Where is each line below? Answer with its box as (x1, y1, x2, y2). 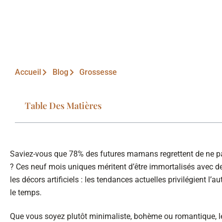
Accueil (15, 67, 41, 77)
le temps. (10, 188, 42, 198)
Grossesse (79, 67, 117, 77)
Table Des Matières (25, 100, 102, 112)
